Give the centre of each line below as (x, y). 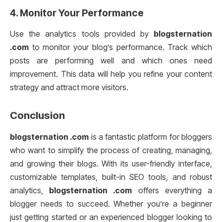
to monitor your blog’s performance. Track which (120, 47)
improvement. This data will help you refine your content (111, 74)
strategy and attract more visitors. (69, 87)
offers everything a (172, 190)
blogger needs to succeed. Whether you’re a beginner (111, 204)
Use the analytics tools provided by (82, 34)
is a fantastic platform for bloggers (151, 137)
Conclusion (37, 115)
